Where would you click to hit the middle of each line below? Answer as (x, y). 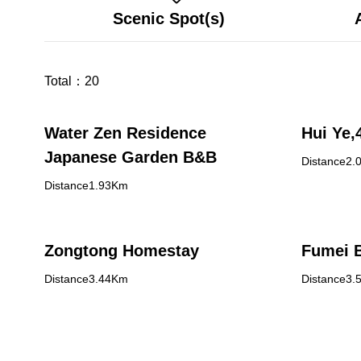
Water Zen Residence (125, 133)
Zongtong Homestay (122, 251)
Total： (64, 81)
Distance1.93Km (86, 185)
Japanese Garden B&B (131, 157)
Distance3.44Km (86, 279)
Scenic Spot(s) (168, 19)
